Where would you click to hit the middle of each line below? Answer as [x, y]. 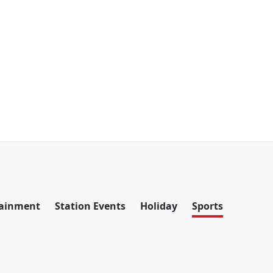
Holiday [159, 206]
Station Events [90, 206]
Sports [207, 206]
